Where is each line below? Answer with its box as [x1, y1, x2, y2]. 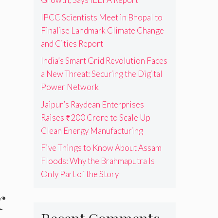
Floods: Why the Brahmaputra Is [40, 156, 155, 166]
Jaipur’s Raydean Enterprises [40, 99, 144, 109]
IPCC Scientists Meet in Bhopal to [40, 12, 163, 22]
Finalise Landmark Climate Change [40, 25, 164, 36]
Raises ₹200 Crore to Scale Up [40, 112, 150, 123]
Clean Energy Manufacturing [40, 125, 143, 136]
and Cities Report [40, 38, 103, 49]
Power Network [40, 82, 99, 92]
